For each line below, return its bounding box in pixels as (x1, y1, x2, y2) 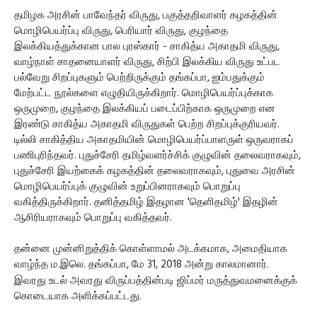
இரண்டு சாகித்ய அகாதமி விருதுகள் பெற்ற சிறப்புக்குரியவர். (14, 116, 279, 134)
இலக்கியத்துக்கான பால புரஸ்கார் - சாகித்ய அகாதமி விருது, (14, 38, 279, 56)
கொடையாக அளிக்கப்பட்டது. (14, 287, 142, 305)
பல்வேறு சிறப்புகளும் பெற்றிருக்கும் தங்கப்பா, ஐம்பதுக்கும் (14, 69, 265, 87)
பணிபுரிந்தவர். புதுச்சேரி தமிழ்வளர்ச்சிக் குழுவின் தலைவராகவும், (14, 147, 301, 165)
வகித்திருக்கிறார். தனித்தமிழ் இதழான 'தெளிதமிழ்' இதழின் (14, 194, 278, 212)
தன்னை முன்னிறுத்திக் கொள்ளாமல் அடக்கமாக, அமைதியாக (14, 241, 287, 258)
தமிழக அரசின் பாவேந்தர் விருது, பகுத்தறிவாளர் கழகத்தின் (14, 7, 277, 25)
